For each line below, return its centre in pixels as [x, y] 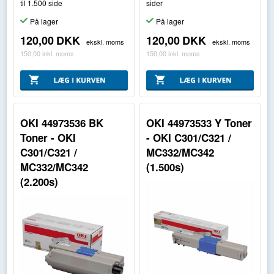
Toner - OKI [48, 137]
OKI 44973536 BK [61, 123]
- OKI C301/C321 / [189, 137]
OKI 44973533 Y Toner [199, 123]
